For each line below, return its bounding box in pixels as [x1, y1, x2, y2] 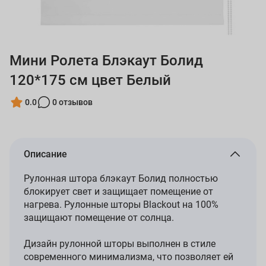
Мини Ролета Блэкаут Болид [9, 52, 203, 69]
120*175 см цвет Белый [9, 72, 171, 89]
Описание [24, 148, 67, 160]
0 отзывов [52, 97, 93, 107]
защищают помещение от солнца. [24, 212, 174, 224]
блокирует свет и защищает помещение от [24, 186, 213, 198]
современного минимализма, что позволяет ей [24, 251, 233, 263]
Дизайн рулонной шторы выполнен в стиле [24, 238, 216, 250]
